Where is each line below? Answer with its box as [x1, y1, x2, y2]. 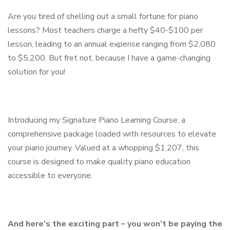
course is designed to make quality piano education [8, 156, 190, 167]
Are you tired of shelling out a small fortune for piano [8, 10, 198, 22]
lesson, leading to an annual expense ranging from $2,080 [8, 38, 216, 50]
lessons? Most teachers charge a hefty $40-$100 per [8, 24, 203, 36]
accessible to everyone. [8, 169, 92, 181]
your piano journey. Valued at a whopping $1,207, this [8, 142, 199, 154]
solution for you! [8, 66, 65, 78]
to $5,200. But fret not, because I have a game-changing [8, 52, 210, 64]
